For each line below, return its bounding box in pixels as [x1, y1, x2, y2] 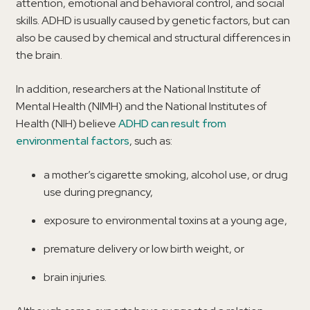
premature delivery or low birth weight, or [44, 241, 244, 256]
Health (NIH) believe [16, 116, 118, 131]
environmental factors [16, 133, 129, 148]
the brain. [16, 47, 64, 62]
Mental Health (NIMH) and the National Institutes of [16, 98, 267, 113]
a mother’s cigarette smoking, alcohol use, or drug [44, 167, 288, 182]
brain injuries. [44, 269, 107, 284]
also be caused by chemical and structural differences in [16, 30, 291, 45]
